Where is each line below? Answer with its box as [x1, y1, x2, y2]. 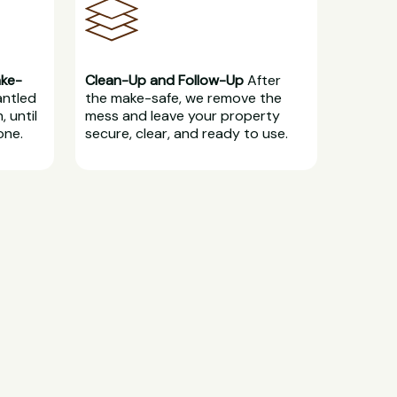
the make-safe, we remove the [85, 88, 283, 107]
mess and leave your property [85, 105, 281, 125]
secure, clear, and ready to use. [85, 123, 289, 143]
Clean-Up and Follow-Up [85, 70, 245, 90]
